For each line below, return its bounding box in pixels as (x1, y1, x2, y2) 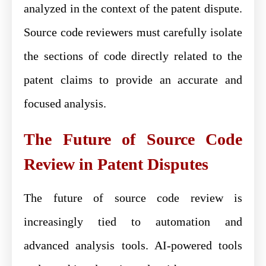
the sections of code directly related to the (24, 49, 242, 62)
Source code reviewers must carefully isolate (24, 25, 242, 39)
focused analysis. (24, 96, 106, 110)
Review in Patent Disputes (24, 154, 208, 173)
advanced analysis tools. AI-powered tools (24, 238, 242, 252)
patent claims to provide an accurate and (24, 72, 242, 86)
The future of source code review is (24, 191, 242, 204)
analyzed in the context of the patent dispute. (24, 1, 242, 15)
